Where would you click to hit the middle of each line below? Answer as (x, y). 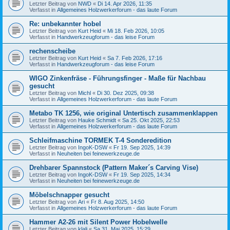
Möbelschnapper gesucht (69, 195)
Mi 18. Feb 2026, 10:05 (136, 31)
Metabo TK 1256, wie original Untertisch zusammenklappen (123, 113)
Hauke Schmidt (97, 120)
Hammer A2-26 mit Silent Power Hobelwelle (98, 222)
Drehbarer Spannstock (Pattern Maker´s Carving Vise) (114, 167)
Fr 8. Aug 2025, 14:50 (118, 202)
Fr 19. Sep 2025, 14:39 (142, 147)
